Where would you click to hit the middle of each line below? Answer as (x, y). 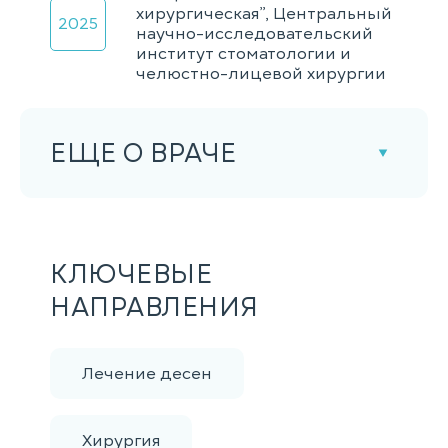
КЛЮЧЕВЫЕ (131, 274)
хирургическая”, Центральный (264, 14)
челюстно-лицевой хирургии (261, 74)
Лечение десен (147, 373)
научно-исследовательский (254, 34)
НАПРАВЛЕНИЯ (154, 307)
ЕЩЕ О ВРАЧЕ (143, 152)
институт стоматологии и (243, 54)
